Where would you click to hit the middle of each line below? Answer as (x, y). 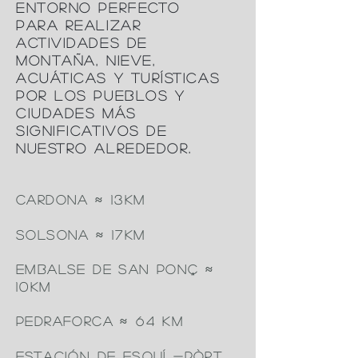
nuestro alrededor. (104, 148)
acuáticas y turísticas (118, 78)
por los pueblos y (101, 95)
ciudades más (76, 113)
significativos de (92, 131)
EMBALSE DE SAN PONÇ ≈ (115, 269)
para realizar (79, 25)
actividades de (82, 43)
